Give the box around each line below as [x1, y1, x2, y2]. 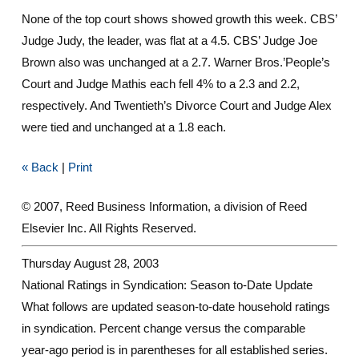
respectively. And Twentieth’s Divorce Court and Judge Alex [21, 99, 332, 112]
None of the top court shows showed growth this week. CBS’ [21, 12, 337, 26]
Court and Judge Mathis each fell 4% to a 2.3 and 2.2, [21, 77, 300, 91]
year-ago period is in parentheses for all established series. [21, 343, 328, 357]
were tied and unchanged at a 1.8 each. [21, 120, 226, 134]
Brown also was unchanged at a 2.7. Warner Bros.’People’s [21, 55, 330, 69]
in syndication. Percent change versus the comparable [21, 321, 305, 335]
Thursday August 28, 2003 [21, 256, 159, 270]
